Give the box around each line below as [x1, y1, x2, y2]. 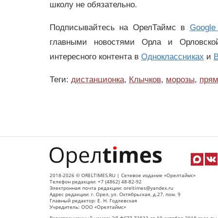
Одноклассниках [141, 52, 204, 61]
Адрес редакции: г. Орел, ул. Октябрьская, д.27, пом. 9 [50, 191, 181, 198]
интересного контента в [50, 52, 141, 61]
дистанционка [71, 74, 124, 84]
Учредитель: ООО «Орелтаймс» [50, 204, 126, 211]
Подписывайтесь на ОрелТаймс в [50, 22, 190, 32]
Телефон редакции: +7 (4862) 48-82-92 [50, 179, 142, 185]
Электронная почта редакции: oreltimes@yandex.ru [50, 185, 173, 192]
